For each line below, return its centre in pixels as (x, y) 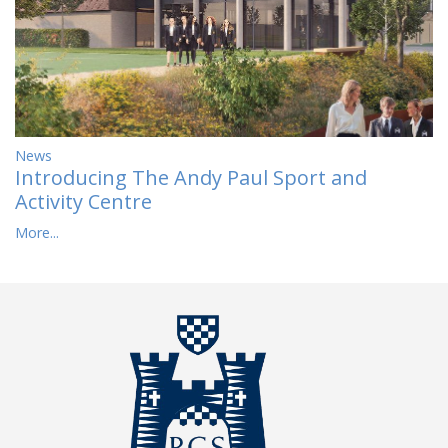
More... (37, 232)
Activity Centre (83, 201)
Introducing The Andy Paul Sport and (191, 177)
